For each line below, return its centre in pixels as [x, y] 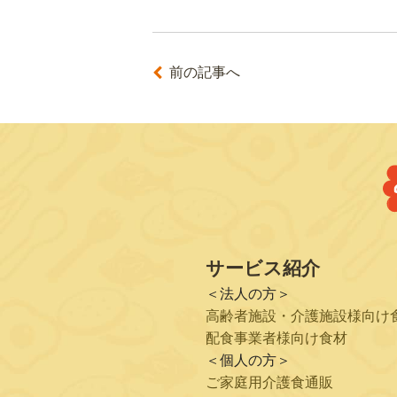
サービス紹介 [263, 268]
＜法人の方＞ [248, 293]
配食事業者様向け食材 [276, 338]
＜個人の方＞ [248, 360]
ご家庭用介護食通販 [269, 382]
